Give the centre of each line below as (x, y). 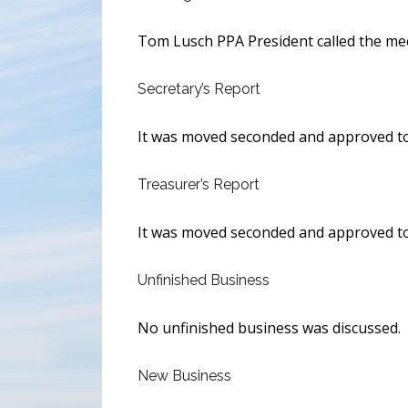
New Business (185, 376)
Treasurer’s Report (199, 185)
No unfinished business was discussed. (270, 328)
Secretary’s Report (199, 89)
